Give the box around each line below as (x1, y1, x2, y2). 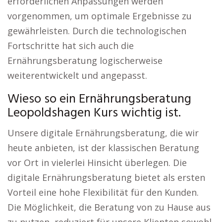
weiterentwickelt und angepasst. (7, 69, 147, 81)
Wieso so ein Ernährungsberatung (7, 89, 191, 110)
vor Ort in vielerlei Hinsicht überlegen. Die (7, 157, 187, 168)
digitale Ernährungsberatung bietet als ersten (7, 171, 205, 183)
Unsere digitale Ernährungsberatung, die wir (7, 127, 199, 139)
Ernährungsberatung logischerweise (7, 55, 163, 66)
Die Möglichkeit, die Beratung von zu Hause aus (7, 201, 211, 213)
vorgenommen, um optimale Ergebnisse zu (7, 10, 192, 22)
